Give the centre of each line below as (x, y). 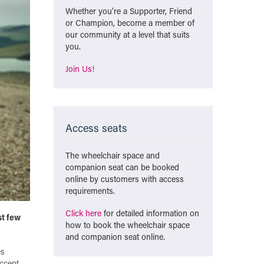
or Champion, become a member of (130, 23)
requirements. (90, 191)
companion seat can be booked (122, 167)
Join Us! (80, 69)
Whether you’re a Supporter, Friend (129, 11)
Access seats (96, 128)
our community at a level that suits (128, 34)
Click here (83, 213)
